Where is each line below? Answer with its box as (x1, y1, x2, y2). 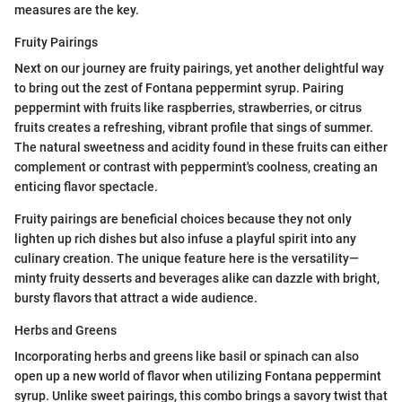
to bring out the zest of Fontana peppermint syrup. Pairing (14, 80, 344, 95)
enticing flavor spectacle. (14, 179, 158, 194)
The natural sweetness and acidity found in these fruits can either (14, 139, 388, 154)
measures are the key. (14, 2, 139, 17)
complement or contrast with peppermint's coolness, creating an (14, 159, 378, 174)
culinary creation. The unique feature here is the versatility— (14, 250, 359, 266)
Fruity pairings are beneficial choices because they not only (14, 211, 352, 226)
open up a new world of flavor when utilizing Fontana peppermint (14, 368, 381, 383)
